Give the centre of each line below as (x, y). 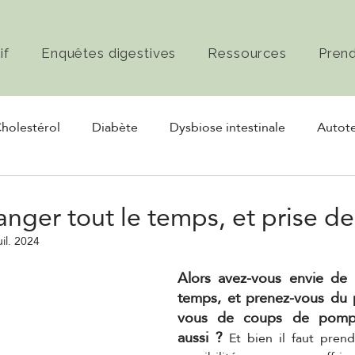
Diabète (115, 127)
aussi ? (200, 337)
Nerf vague (123, 191)
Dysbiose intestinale (227, 127)
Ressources (247, 53)
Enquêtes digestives (109, 53)
